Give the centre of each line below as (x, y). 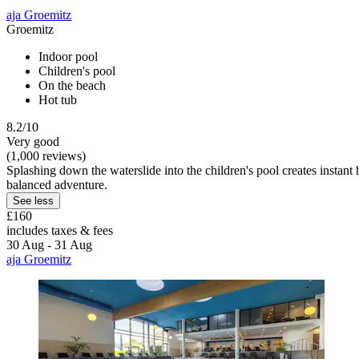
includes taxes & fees (60, 230)
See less (33, 200)
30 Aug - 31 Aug (49, 244)
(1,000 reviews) (46, 155)
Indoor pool (68, 56)
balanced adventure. (57, 184)
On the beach (72, 85)
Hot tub (58, 99)
